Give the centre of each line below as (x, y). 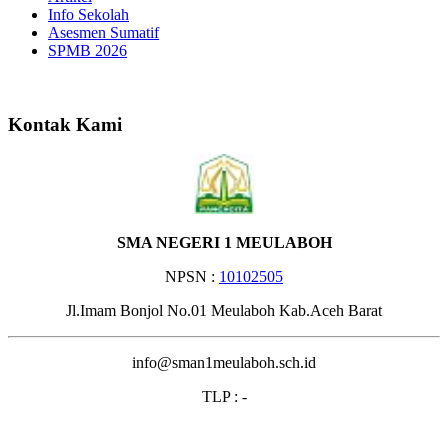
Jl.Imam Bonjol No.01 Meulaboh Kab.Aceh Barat (224, 311)
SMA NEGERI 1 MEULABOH (224, 243)
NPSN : (192, 277)
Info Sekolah (88, 14)
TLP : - (224, 397)
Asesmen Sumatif (103, 32)
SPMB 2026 (87, 50)
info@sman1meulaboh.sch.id (224, 363)
